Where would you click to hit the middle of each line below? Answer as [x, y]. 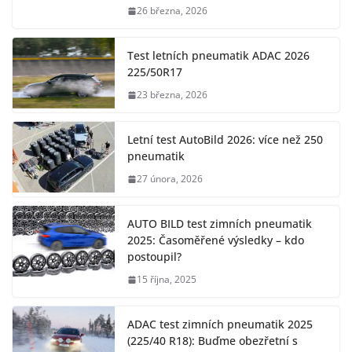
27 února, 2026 [170, 179]
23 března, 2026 [172, 95]
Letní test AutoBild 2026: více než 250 [225, 140]
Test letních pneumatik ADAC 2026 [218, 56]
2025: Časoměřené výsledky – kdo [216, 240]
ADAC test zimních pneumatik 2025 [220, 324]
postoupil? [154, 257]
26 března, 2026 [172, 11]
